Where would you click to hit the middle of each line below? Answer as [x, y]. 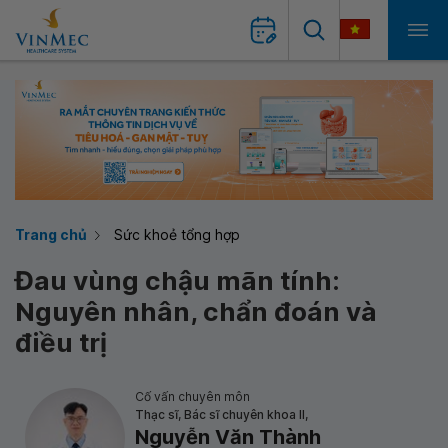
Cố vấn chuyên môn [192, 396]
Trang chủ [51, 234]
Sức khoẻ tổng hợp [177, 234]
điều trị [61, 342]
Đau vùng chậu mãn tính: [177, 280]
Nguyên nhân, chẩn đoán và [196, 311]
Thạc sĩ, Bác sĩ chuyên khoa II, [221, 414]
